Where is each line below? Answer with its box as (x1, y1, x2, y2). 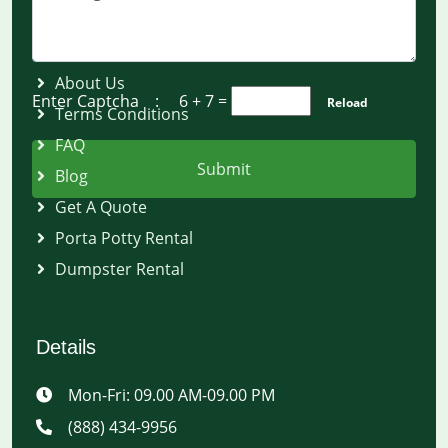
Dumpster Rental (55, 258, 184, 280)
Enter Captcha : (32, 90, 179, 113)
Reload (315, 94, 368, 112)
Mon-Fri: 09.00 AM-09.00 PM (68, 384, 275, 406)
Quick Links (36, 23, 139, 45)
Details (36, 336, 96, 358)
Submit (197, 158, 251, 181)
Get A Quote (55, 196, 147, 218)
